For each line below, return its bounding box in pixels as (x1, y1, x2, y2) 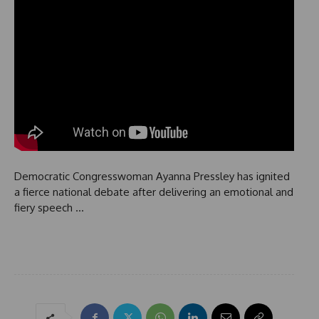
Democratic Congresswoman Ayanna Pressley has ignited (14, 169, 290, 184)
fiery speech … (14, 201, 84, 215)
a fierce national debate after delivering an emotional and (14, 185, 293, 199)
